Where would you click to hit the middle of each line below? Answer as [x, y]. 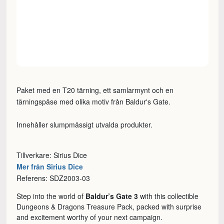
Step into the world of [51, 196]
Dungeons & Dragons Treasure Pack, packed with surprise [109, 207]
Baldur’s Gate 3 [112, 196]
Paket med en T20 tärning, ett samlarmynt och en [95, 90]
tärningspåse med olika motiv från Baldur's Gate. [94, 102]
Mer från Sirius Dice [50, 167]
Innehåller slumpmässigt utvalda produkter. [85, 125]
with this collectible [168, 196]
